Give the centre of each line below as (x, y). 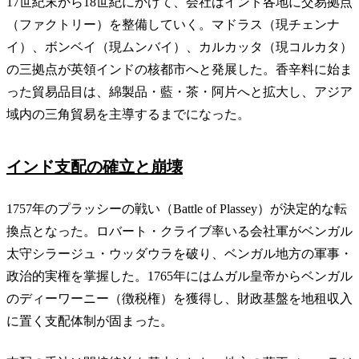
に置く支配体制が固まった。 (90, 321)
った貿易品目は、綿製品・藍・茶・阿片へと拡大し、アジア (179, 91)
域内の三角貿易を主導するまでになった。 (128, 114)
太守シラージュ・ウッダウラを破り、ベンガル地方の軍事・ (179, 253)
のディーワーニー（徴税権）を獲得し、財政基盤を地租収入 (179, 298)
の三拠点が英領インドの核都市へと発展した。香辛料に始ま (179, 69)
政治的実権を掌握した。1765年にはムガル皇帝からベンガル (179, 276)
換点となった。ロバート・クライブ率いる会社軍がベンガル (179, 231)
